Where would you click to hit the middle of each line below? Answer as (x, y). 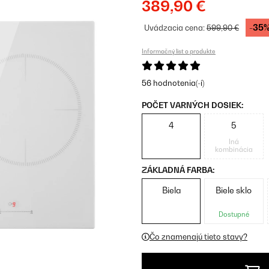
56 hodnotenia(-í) (173, 83)
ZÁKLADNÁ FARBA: (178, 170)
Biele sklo (234, 190)
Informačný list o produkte (179, 51)
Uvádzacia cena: (175, 28)
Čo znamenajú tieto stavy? (198, 237)
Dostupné (234, 214)
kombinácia (234, 150)
